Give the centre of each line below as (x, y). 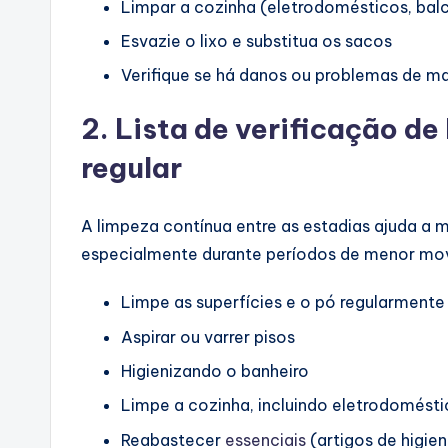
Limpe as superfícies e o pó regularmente (283, 302)
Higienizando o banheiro (215, 371)
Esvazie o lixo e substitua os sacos (256, 40)
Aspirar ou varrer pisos (208, 336)
